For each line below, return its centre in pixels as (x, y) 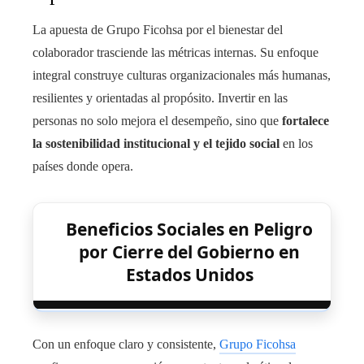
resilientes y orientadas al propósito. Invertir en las (160, 97)
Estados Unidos (189, 274)
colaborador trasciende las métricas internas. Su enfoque (175, 52)
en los (296, 143)
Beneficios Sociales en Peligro (189, 229)
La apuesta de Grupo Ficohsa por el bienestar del (158, 29)
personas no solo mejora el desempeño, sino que (157, 120)
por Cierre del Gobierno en (189, 251)
